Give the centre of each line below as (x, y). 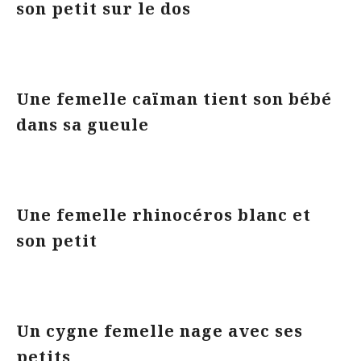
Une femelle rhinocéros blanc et (164, 215)
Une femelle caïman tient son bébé (174, 99)
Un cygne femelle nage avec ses (160, 331)
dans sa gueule (85, 124)
